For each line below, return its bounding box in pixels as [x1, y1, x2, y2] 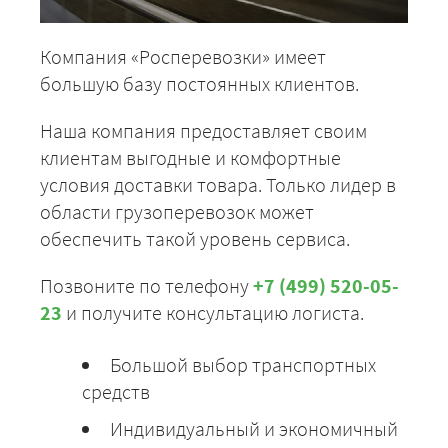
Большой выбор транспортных [110, 352, 376, 378]
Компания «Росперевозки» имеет [40, 44, 326, 70]
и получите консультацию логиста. [62, 300, 364, 326]
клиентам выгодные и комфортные [40, 145, 341, 171]
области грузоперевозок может [40, 199, 314, 225]
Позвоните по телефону [40, 273, 253, 299]
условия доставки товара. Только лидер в [40, 172, 396, 198]
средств [82, 379, 150, 405]
